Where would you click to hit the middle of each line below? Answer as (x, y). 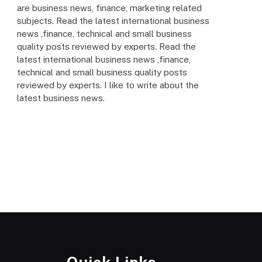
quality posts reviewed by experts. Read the (106, 46)
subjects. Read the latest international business (113, 20)
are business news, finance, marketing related (109, 8)
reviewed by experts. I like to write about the (108, 85)
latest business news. (61, 98)
